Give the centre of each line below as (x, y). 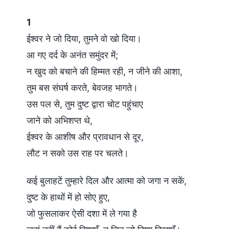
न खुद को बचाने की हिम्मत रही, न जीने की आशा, (105, 71)
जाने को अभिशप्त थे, (60, 120)
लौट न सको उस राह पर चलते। (78, 153)
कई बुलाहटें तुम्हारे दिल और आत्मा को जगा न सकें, (107, 180)
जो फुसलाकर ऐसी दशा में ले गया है (82, 213)
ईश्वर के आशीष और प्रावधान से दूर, (85, 136)
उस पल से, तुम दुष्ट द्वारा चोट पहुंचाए (85, 104)
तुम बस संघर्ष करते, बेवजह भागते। (82, 87)
